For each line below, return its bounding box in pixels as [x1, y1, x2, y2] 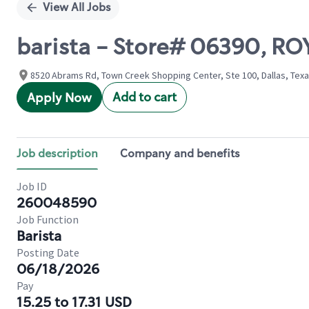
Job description [17, 146, 98, 161]
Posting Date [17, 246, 79, 259]
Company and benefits [120, 146, 240, 161]
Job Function [17, 212, 79, 226]
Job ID [17, 179, 47, 193]
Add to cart [112, 89, 177, 106]
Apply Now [27, 90, 92, 106]
